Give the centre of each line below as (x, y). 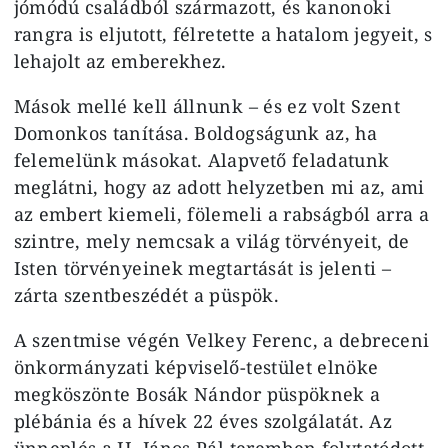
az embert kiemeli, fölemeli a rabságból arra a (221, 213)
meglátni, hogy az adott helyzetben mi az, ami (219, 186)
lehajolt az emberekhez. (120, 60)
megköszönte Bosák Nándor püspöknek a (197, 393)
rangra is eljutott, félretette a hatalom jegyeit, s (223, 33)
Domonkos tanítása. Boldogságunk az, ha (195, 132)
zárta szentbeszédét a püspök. (146, 294)
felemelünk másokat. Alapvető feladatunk (201, 159)
